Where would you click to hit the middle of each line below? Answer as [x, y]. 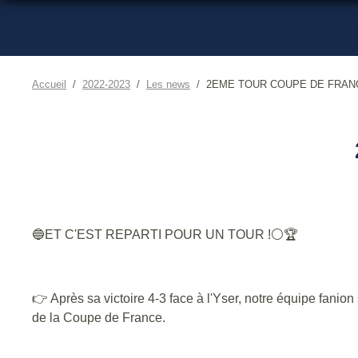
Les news [168, 84]
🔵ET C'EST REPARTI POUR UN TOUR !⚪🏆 [165, 234]
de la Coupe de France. [99, 317]
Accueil [49, 84]
